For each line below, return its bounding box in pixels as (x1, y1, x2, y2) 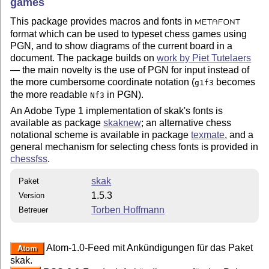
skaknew (103, 117, 142, 128)
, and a (225, 129, 254, 140)
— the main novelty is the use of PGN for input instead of (10, 64, 250, 75)
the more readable (10, 89, 91, 100)
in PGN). (104, 89, 144, 100)
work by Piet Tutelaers (157, 52, 252, 63)
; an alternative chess (141, 117, 232, 128)
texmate (191, 129, 225, 140)
